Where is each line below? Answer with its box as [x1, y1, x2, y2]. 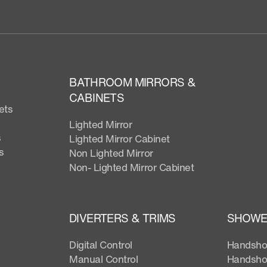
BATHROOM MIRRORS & [69, 73, 196, 91]
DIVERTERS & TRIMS [69, 209, 176, 226]
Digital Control [69, 237, 132, 252]
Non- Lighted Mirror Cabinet [69, 159, 194, 175]
